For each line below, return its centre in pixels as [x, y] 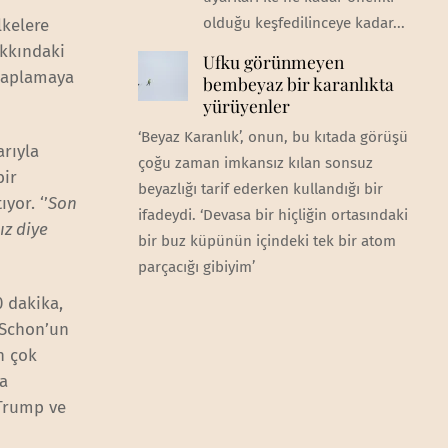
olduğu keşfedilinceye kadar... [303, 23]
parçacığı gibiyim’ [196, 267]
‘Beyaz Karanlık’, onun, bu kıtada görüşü [272, 137]
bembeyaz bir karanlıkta [298, 84]
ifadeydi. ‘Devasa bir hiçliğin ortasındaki [272, 215]
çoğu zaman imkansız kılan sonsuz [255, 163]
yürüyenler [246, 106]
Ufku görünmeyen [273, 62]
